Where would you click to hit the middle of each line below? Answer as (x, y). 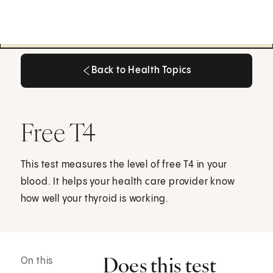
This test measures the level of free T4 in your (124, 165)
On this (37, 261)
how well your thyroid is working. (95, 199)
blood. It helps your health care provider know (128, 182)
